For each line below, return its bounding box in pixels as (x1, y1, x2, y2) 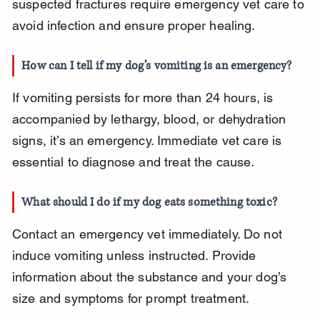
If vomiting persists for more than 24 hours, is (11, 90, 277, 106)
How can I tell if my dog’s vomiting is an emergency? (21, 58, 292, 74)
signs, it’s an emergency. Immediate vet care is (11, 133, 286, 149)
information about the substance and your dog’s (11, 269, 291, 285)
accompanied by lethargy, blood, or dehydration (11, 111, 290, 127)
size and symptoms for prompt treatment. (11, 291, 250, 306)
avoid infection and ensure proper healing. (11, 18, 256, 34)
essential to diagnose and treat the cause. (11, 154, 255, 170)
